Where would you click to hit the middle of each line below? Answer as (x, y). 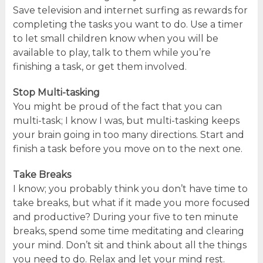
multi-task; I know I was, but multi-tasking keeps (126, 120)
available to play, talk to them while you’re (112, 52)
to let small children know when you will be (115, 38)
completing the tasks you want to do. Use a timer (128, 24)
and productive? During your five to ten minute (125, 217)
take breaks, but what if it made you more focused (131, 203)
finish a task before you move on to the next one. (127, 149)
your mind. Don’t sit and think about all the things (129, 245)
